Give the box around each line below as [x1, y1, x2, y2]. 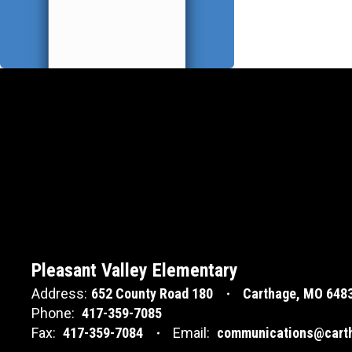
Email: [173, 324, 210, 341]
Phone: [31, 305, 75, 321]
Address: [31, 285, 87, 302]
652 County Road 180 [91, 285, 213, 302]
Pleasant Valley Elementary [31, 259, 238, 281]
